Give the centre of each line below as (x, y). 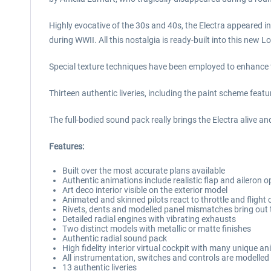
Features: (67, 146)
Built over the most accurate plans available (144, 171)
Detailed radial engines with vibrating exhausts (149, 219)
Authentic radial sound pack (115, 238)
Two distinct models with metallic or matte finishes (157, 229)
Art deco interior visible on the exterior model (145, 190)
